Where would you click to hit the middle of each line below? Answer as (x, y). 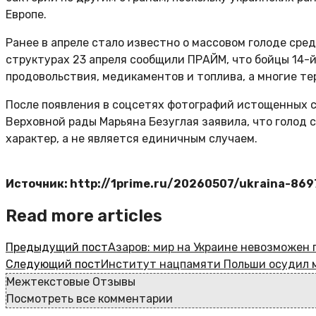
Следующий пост (53, 264)
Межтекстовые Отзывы (71, 281)
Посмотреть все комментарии (90, 298)
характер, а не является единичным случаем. (132, 139)
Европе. (26, 14)
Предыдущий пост (57, 247)
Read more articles (84, 215)
